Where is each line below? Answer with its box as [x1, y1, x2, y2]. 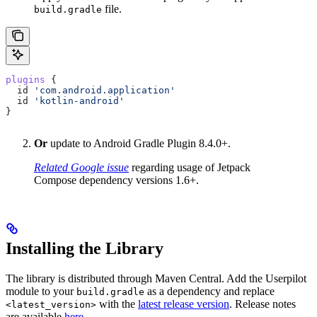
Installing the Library [6, 239, 163, 258]
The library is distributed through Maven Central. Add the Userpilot [6, 272, 306, 285]
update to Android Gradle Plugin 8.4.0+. [47, 137, 231, 150]
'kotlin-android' [34, 96, 125, 107]
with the [96, 298, 138, 311]
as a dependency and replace [144, 285, 275, 298]
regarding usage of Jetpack [129, 161, 250, 174]
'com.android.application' [34, 85, 175, 96]
